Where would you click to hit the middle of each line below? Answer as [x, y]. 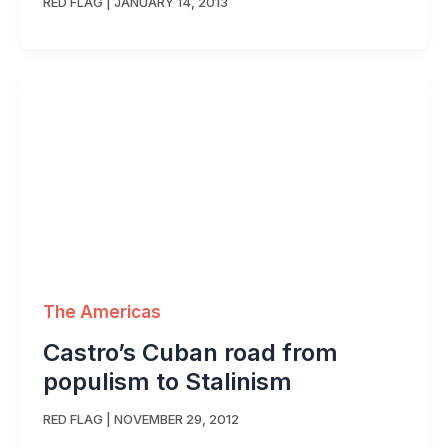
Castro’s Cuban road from [190, 352]
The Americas [101, 311]
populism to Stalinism [167, 381]
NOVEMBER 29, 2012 [176, 419]
